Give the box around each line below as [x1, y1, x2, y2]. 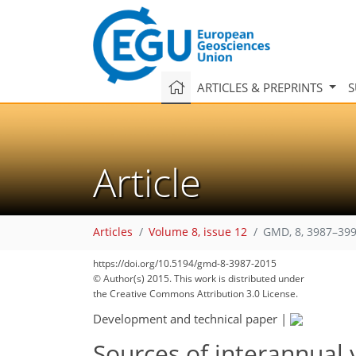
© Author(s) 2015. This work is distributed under [93, 272, 304, 285]
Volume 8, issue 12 [149, 225, 247, 240]
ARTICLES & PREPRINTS [196, 79, 326, 95]
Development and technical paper [93, 310, 277, 327]
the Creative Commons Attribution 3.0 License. [93, 287, 298, 300]
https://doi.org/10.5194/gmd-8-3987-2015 [93, 257, 277, 270]
